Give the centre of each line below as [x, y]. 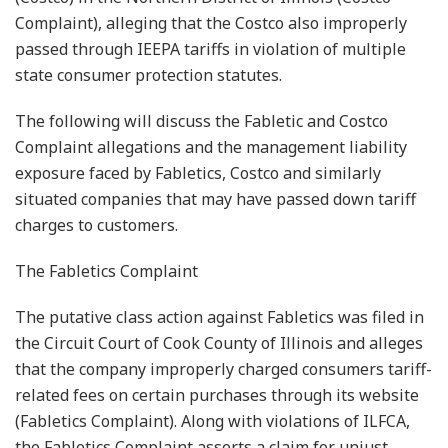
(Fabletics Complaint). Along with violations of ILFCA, [212, 420]
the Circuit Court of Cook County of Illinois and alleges [219, 342]
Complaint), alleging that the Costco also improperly [211, 22]
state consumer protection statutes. [154, 74]
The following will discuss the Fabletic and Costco [201, 120]
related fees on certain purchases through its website [217, 394]
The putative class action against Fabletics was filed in [219, 316]
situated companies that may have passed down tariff [215, 198]
